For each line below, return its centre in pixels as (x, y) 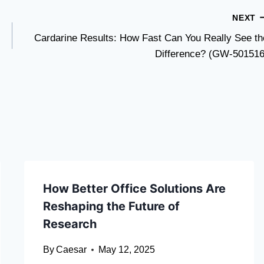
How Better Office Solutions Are (134, 189)
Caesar (71, 250)
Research (70, 224)
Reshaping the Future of (111, 207)
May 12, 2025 (126, 250)
